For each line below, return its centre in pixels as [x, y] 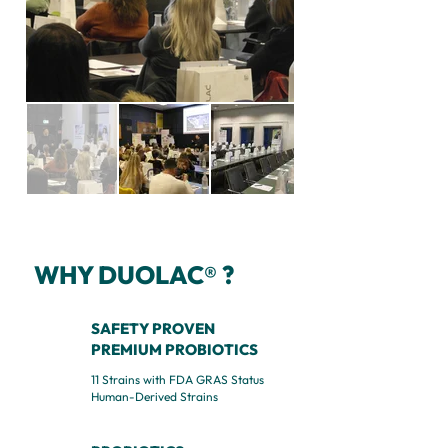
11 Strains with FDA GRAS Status [177, 379]
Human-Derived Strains [154, 396]
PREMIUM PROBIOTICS [174, 349]
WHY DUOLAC [119, 275]
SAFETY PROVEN [153, 328]
